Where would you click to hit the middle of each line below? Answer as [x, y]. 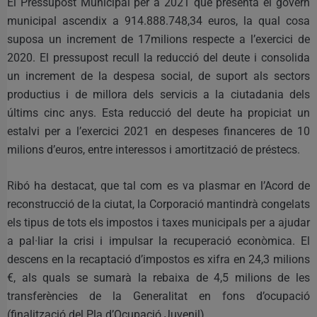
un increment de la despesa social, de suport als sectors [158, 76]
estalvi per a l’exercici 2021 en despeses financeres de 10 [158, 131]
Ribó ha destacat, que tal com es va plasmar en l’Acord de [158, 185]
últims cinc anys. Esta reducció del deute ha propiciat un [158, 113]
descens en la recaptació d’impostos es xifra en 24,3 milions [158, 259]
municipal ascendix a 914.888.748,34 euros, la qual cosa [158, 21]
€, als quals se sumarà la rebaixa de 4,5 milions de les [158, 277]
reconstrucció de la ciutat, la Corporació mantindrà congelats [158, 204]
